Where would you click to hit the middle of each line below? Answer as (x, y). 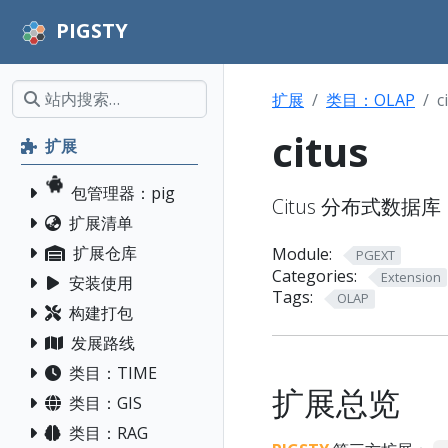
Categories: (314, 275)
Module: (302, 254)
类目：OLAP (370, 100)
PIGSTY (92, 31)
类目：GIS (105, 403)
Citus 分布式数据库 (356, 206)
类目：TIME (113, 373)
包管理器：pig (123, 193)
